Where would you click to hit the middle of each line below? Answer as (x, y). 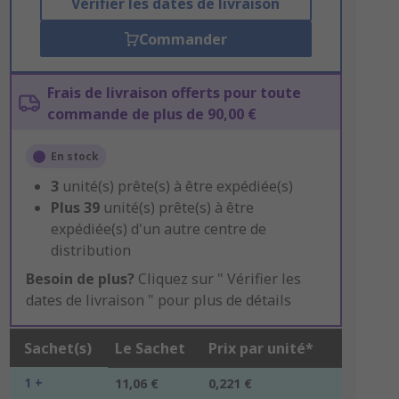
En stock (74, 156)
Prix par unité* (261, 348)
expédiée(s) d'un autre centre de (158, 229)
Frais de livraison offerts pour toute (174, 93)
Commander (183, 39)
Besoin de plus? (80, 279)
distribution (90, 250)
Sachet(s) (57, 348)
